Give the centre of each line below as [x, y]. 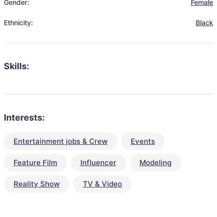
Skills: [16, 66]
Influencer [98, 163]
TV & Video [102, 184]
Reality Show [37, 184]
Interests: [24, 117]
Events [143, 141]
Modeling [155, 163]
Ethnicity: [18, 23]
